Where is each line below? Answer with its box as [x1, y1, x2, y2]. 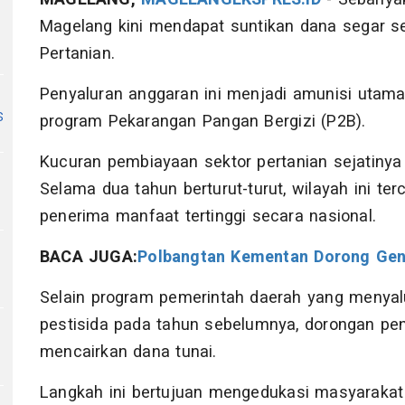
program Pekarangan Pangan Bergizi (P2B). [40, 108, 366, 134]
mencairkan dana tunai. [40, 339, 217, 364]
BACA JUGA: [40, 244, 138, 269]
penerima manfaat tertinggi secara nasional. [40, 203, 377, 229]
